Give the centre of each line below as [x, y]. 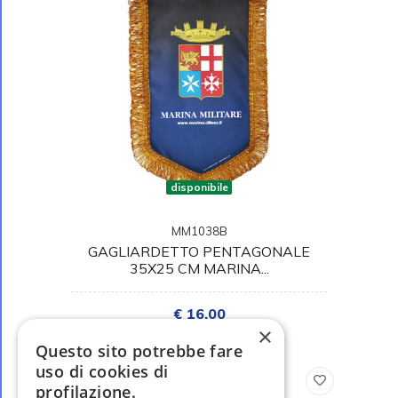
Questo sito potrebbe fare [139, 351]
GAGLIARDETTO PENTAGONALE [199, 251]
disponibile [199, 187]
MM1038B [199, 231]
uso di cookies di [102, 371]
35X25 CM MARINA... [199, 268]
